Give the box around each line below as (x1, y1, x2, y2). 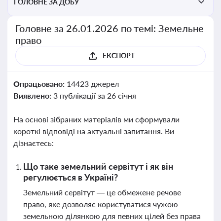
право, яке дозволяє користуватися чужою (23, 199, 178, 209)
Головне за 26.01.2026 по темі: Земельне (15, 22, 204, 34)
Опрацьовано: (13, 79, 67, 88)
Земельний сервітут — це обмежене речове (23, 187, 181, 197)
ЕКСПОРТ (102, 51, 135, 60)
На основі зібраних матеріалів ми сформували (13, 114, 180, 124)
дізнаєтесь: (13, 138, 54, 147)
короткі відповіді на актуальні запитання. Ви (13, 126, 174, 136)
